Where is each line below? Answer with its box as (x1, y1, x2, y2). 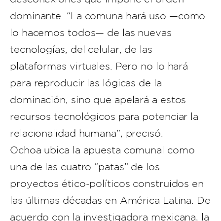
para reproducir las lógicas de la (10, 77, 162, 88)
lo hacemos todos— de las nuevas (10, 27, 172, 38)
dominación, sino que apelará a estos (10, 94, 186, 105)
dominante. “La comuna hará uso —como (10, 10, 206, 21)
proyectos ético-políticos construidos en (10, 178, 204, 189)
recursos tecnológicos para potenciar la (10, 111, 199, 122)
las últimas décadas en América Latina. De (10, 195, 211, 206)
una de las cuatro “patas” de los (10, 161, 160, 172)
